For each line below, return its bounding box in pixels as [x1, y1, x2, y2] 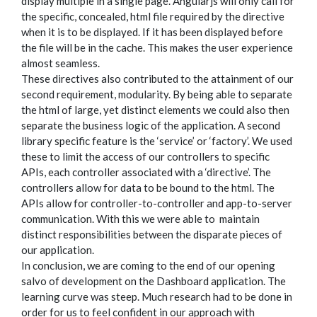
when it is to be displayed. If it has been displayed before [21, 25, 283, 38]
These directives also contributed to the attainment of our [21, 72, 294, 85]
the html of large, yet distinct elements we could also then [21, 103, 289, 116]
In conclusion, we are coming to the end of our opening [21, 259, 275, 272]
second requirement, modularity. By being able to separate [21, 88, 292, 100]
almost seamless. [21, 57, 100, 69]
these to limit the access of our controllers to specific [21, 150, 270, 163]
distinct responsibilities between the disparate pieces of [21, 228, 282, 241]
